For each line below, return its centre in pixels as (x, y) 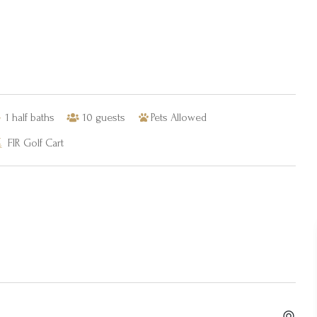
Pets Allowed (179, 117)
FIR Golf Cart (36, 143)
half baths (33, 117)
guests (110, 117)
